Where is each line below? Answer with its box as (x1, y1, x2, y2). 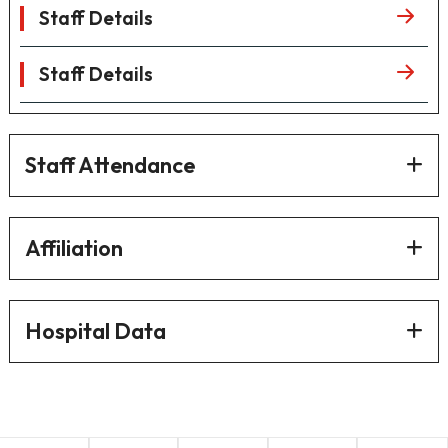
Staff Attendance (24, 150, 195, 179)
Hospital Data (24, 316, 166, 345)
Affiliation (24, 233, 123, 262)
